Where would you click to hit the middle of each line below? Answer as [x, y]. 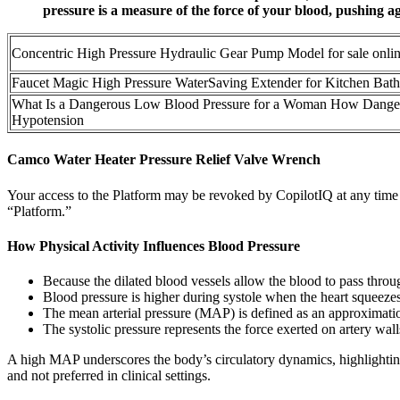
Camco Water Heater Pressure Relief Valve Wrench [164, 160]
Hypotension [48, 121]
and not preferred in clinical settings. [109, 376]
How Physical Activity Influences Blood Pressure [154, 246]
